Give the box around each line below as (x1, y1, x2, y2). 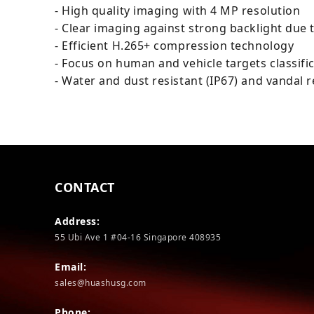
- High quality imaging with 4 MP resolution (55, 3, 301, 18)
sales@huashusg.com (55, 277, 146, 289)
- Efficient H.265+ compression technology (55, 38, 294, 53)
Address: (55, 214, 100, 228)
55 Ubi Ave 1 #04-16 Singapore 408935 (55, 231, 221, 243)
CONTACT (55, 179, 115, 196)
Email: (55, 260, 87, 273)
